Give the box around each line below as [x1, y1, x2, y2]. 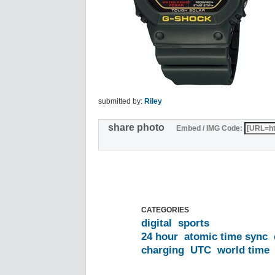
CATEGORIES [141, 206, 189, 215]
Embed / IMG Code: [174, 124, 244, 133]
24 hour [141, 231, 178, 243]
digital [141, 217, 172, 230]
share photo [107, 122, 174, 133]
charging [141, 244, 184, 257]
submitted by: [98, 96, 144, 106]
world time [217, 244, 269, 257]
